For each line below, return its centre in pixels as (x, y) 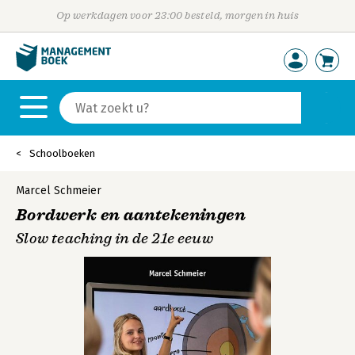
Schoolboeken (62, 153)
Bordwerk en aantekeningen (131, 215)
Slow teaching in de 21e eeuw (115, 239)
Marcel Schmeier (59, 191)
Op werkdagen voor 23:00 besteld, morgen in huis (177, 15)
